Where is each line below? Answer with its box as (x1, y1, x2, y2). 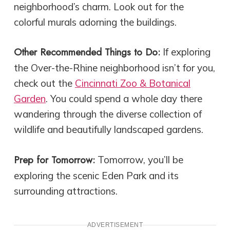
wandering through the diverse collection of (13, 108, 202, 121)
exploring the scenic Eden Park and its (13, 169, 179, 182)
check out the (13, 77, 75, 90)
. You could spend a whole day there (45, 92, 202, 105)
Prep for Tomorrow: (13, 152, 95, 167)
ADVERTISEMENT (87, 221, 143, 229)
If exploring (160, 46, 210, 59)
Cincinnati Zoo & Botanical (74, 77, 190, 90)
